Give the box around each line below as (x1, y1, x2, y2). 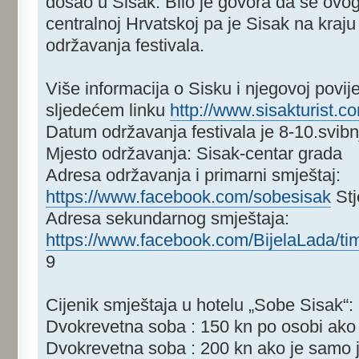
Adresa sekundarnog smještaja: (46, 208, 289, 229)
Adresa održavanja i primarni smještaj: (46, 165, 341, 186)
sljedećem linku (46, 100, 170, 121)
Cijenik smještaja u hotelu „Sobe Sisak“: (46, 295, 353, 316)
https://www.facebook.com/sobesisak (46, 187, 331, 208)
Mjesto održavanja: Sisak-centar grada (46, 143, 342, 164)
